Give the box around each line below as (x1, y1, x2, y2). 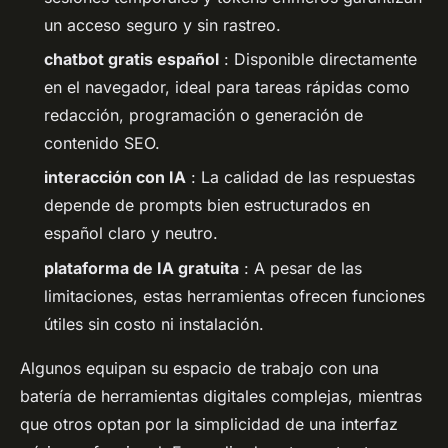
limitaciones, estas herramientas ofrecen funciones (44, 285, 425, 306)
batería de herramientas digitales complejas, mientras (20, 385, 422, 406)
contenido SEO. (44, 132, 160, 153)
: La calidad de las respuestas (186, 167, 415, 188)
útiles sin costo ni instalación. (44, 313, 264, 334)
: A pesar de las (239, 257, 362, 278)
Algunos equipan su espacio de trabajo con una (20, 357, 379, 378)
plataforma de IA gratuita (44, 257, 239, 278)
